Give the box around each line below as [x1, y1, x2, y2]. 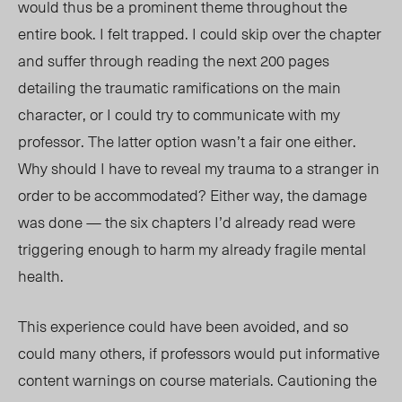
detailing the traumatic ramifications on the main [18, 75, 341, 100]
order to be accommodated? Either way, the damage [18, 183, 367, 207]
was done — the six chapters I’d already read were [18, 210, 355, 234]
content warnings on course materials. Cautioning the [18, 368, 377, 392]
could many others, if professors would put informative [18, 341, 380, 365]
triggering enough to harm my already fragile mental [18, 237, 366, 261]
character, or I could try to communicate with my [18, 102, 340, 127]
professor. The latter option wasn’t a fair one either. [18, 129, 356, 153]
